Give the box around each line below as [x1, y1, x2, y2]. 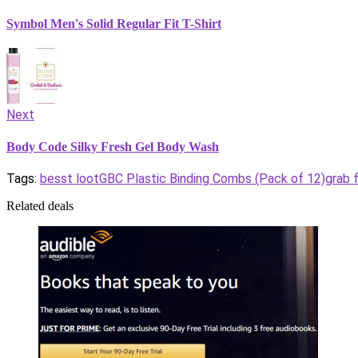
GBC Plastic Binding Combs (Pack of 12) [99, 170, 325, 186]
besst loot [40, 170, 99, 186]
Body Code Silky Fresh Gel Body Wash [6, 139, 219, 153]
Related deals [6, 198, 74, 213]
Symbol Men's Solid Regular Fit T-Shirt [6, 17, 221, 31]
